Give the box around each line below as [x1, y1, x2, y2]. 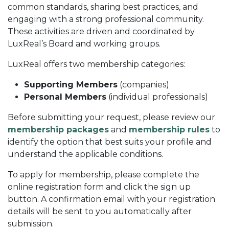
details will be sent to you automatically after [8, 206, 192, 216]
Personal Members [24, 91, 106, 102]
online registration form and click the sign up [8, 181, 191, 192]
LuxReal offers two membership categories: [8, 59, 185, 69]
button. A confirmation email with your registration [8, 194, 215, 204]
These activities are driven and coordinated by [8, 26, 195, 36]
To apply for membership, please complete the [8, 169, 199, 179]
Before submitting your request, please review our [8, 112, 215, 122]
